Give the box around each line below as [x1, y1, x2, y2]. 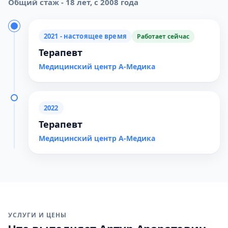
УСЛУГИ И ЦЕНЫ [8, 211, 67, 219]
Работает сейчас [136, 32, 189, 41]
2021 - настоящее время [44, 32, 127, 41]
